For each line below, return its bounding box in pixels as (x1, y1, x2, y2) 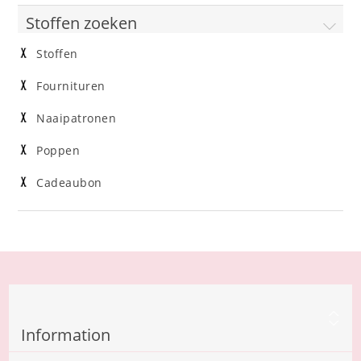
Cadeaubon (36, 176, 102, 191)
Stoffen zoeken (26, 12, 138, 35)
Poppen (36, 143, 81, 159)
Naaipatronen (36, 111, 117, 127)
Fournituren (36, 79, 106, 94)
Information (21, 324, 111, 346)
